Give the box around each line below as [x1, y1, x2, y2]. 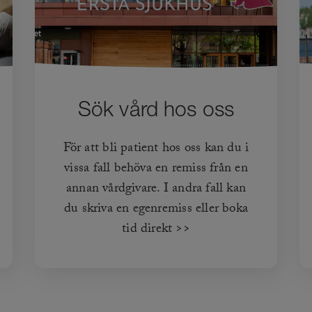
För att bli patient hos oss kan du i [63, 138, 249, 161]
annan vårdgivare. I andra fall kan [65, 178, 247, 201]
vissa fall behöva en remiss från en [64, 158, 248, 181]
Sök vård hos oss [77, 96, 235, 121]
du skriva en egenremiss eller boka [63, 198, 249, 221]
